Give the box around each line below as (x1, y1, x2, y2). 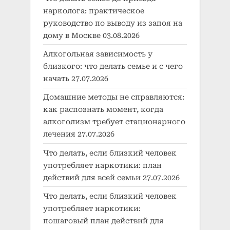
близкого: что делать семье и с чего (43, 62, 183, 70)
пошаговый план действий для (43, 217, 164, 225)
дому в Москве (43, 31, 101, 40)
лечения (43, 130, 75, 139)
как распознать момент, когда (43, 105, 163, 114)
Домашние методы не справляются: (43, 93, 184, 102)
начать (43, 74, 69, 83)
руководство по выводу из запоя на (43, 18, 182, 27)
